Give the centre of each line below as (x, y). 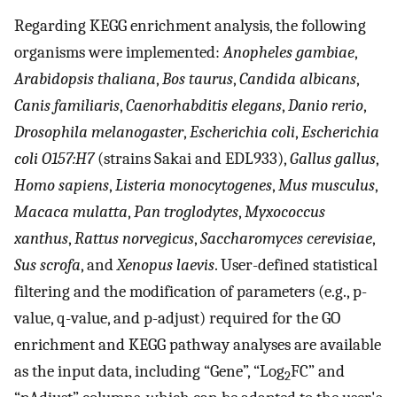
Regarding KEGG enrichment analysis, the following (190, 26)
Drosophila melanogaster (99, 132)
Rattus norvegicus (134, 239)
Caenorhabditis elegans (204, 106)
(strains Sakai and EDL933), (192, 159)
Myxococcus (285, 212)
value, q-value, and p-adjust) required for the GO (177, 319)
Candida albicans (298, 79)
